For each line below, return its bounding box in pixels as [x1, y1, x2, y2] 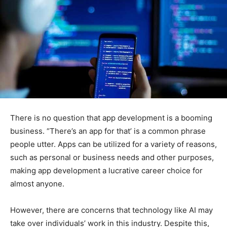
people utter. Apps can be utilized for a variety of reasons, [10, 139, 217, 149]
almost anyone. [10, 178, 64, 188]
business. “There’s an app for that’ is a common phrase [10, 126, 206, 136]
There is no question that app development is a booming [10, 112, 212, 123]
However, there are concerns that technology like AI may [10, 205, 213, 215]
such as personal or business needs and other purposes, [10, 152, 214, 162]
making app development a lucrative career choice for [10, 165, 203, 175]
